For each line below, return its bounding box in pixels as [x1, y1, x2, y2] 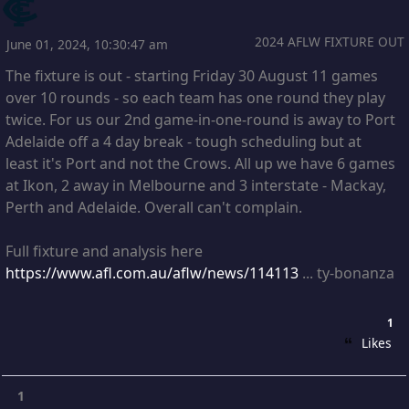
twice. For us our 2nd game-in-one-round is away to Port [5, 109, 395, 130]
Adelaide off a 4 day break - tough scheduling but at [5, 131, 362, 152]
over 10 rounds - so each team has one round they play [5, 87, 385, 108]
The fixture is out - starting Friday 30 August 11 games [5, 65, 378, 86]
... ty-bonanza [299, 262, 394, 283]
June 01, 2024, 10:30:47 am [6, 35, 168, 53]
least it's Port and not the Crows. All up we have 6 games [5, 152, 395, 173]
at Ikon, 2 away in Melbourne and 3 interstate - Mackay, [5, 174, 386, 195]
